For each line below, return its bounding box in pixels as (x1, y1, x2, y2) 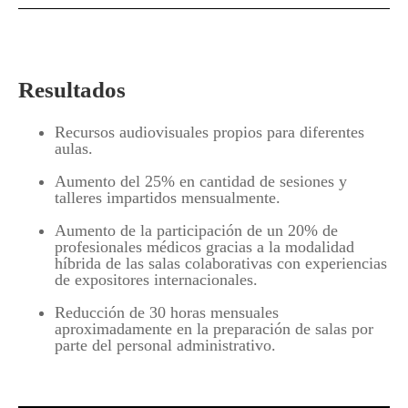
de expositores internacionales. (55, 270, 258, 290)
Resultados (18, 77, 126, 103)
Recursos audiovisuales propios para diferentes (55, 123, 364, 142)
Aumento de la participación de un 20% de (55, 221, 338, 240)
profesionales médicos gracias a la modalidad (55, 238, 354, 257)
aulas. (55, 139, 93, 158)
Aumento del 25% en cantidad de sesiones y (55, 172, 347, 191)
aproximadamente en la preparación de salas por (55, 320, 373, 339)
